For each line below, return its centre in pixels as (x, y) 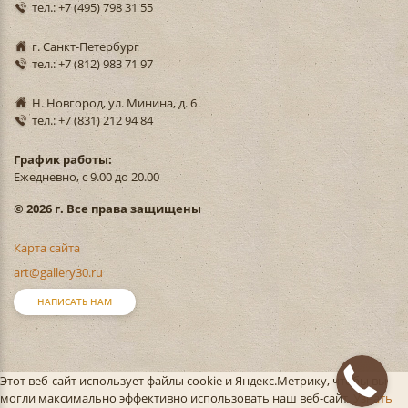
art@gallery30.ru (58, 272)
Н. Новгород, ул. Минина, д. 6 (114, 103)
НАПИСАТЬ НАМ (75, 301)
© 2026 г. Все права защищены (107, 209)
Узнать (373, 398)
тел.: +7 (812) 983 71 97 (92, 64)
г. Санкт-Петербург (86, 46)
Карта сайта (47, 248)
